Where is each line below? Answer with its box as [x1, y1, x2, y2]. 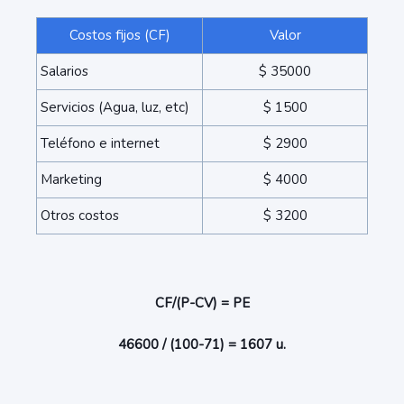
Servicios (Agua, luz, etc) [41, 98, 193, 116]
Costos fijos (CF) [69, 26, 170, 44]
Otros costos [41, 207, 119, 225]
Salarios [41, 62, 88, 80]
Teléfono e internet [41, 134, 160, 152]
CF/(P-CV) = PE [154, 294, 250, 312]
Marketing [41, 170, 102, 188]
